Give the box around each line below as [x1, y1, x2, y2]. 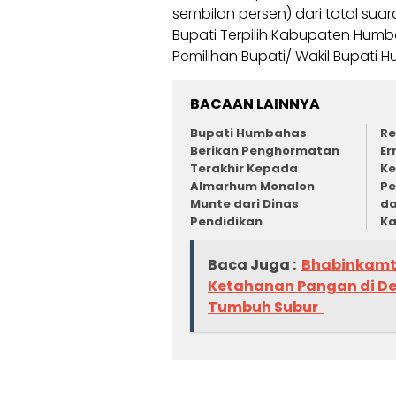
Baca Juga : [208, 254, 296, 275]
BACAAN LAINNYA [190, 94, 320, 115]
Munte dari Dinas [190, 195, 299, 213]
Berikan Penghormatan [190, 142, 339, 160]
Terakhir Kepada [190, 160, 298, 178]
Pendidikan [190, 213, 263, 231]
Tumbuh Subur [208, 296, 324, 317]
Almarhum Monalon [190, 178, 315, 195]
